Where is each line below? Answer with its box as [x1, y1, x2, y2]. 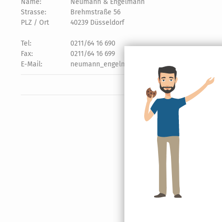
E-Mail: [21, 60, 42, 68]
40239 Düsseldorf [70, 18, 124, 27]
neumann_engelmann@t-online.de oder [70, 60, 198, 68]
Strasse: [21, 8, 46, 16]
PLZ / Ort [21, 18, 49, 27]
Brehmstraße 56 [70, 8, 120, 16]
